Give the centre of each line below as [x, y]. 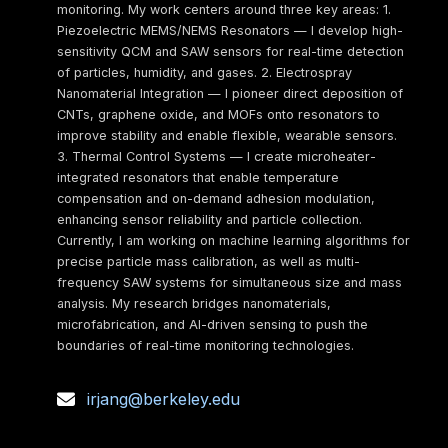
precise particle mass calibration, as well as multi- [208, 261]
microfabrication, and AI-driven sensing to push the [212, 324]
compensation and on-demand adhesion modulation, [215, 198]
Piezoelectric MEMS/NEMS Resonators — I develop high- [229, 30]
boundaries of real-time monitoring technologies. [205, 345]
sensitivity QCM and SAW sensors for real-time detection [230, 51]
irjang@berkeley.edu [163, 399]
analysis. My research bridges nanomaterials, [193, 303]
